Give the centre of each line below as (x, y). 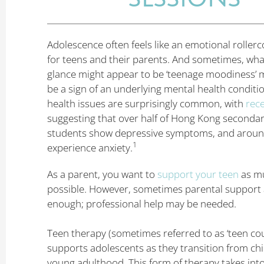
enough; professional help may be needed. (143, 203)
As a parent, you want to (102, 174)
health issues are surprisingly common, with (146, 103)
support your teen (198, 174)
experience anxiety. (90, 147)
